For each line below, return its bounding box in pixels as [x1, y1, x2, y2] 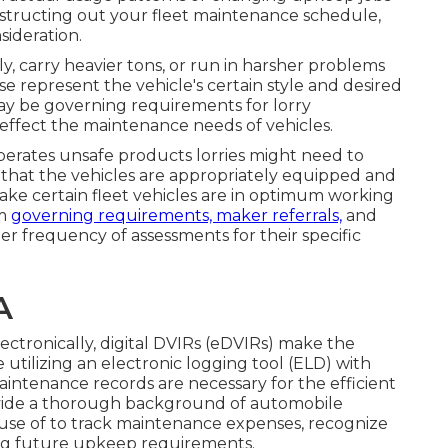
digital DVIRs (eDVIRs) [100, 333, 274, 353]
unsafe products [59, 145, 192, 165]
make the [274, 333, 355, 353]
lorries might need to [192, 145, 364, 165]
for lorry [242, 95, 311, 115]
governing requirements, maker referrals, [11, 205, 342, 225]
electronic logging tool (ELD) [101, 353, 336, 373]
